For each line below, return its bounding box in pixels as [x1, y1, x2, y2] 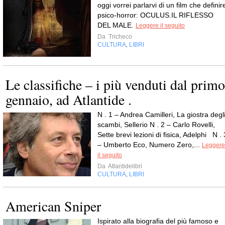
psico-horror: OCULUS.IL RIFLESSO [97, 11, 213, 19]
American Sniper [6, 196, 101, 215]
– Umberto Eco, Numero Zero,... [97, 140, 202, 149]
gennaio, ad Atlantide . [6, 89, 132, 109]
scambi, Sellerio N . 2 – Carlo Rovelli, [97, 120, 215, 129]
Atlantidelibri [107, 162, 142, 170]
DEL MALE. [97, 21, 136, 29]
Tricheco [107, 33, 132, 40]
